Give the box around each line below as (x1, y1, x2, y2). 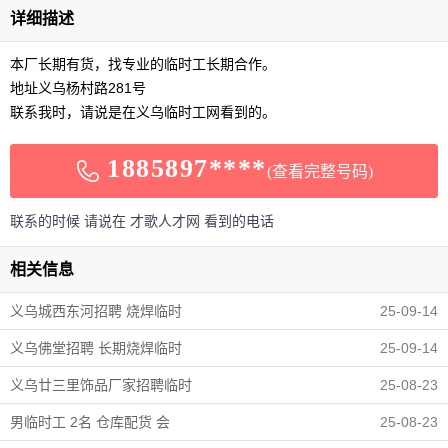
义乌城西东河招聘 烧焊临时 (10, 302, 182, 319)
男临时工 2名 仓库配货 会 (10, 413, 170, 430)
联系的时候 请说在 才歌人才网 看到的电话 (10, 213, 274, 229)
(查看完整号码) (266, 163, 373, 181)
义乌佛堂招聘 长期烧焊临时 (10, 339, 182, 356)
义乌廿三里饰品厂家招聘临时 (10, 376, 192, 393)
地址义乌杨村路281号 (10, 80, 146, 96)
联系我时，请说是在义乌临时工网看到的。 (10, 104, 276, 120)
